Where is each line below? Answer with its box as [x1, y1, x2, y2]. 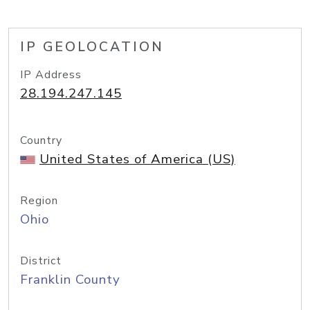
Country [20, 133, 62, 148]
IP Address [20, 67, 82, 82]
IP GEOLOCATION [20, 38, 164, 56]
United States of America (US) [39, 150, 235, 168]
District [20, 253, 62, 268]
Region [20, 193, 58, 208]
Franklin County [20, 271, 120, 289]
